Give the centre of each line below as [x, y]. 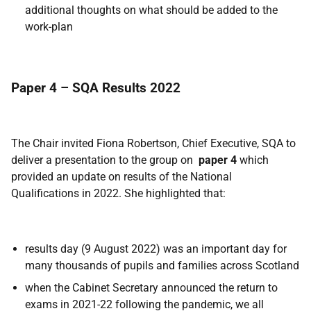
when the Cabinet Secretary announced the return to [151, 288]
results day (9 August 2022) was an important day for [156, 249]
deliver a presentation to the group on [105, 160]
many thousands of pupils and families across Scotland [162, 266]
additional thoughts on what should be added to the [151, 10]
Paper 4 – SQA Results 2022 [96, 88]
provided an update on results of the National [121, 177]
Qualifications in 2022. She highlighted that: [118, 193]
